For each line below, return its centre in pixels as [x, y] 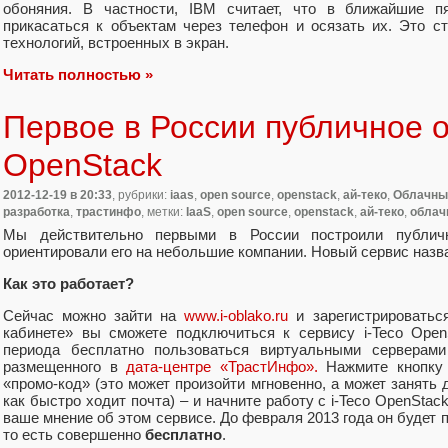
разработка [36, 211]
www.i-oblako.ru [236, 315]
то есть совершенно [74, 434]
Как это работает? [68, 283]
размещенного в [65, 366]
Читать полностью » [78, 74]
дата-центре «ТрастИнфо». [226, 366]
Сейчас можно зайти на [94, 315]
